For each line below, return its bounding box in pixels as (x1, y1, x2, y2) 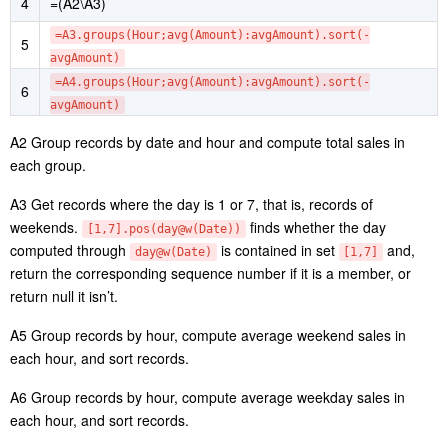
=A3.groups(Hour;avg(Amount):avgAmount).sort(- (54, 137, 370, 152)
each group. (10, 264, 86, 285)
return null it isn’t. (10, 395, 118, 416)
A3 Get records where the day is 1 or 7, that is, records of (10, 303, 373, 324)
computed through (10, 349, 130, 370)
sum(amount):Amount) (50, 41, 183, 56)
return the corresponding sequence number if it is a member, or (10, 372, 411, 393)
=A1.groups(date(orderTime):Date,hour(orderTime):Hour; (54, 18, 426, 33)
